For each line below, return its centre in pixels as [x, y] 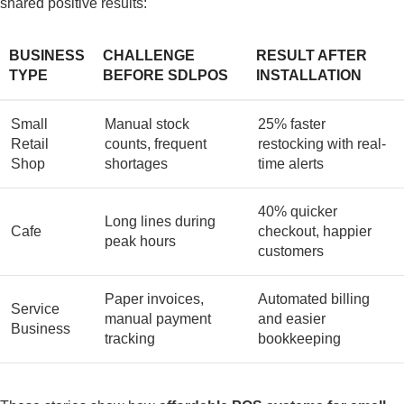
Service [35, 309]
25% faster [292, 124]
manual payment [158, 319]
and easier [292, 319]
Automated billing [314, 299]
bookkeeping [299, 339]
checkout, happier [315, 231]
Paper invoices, [154, 299]
